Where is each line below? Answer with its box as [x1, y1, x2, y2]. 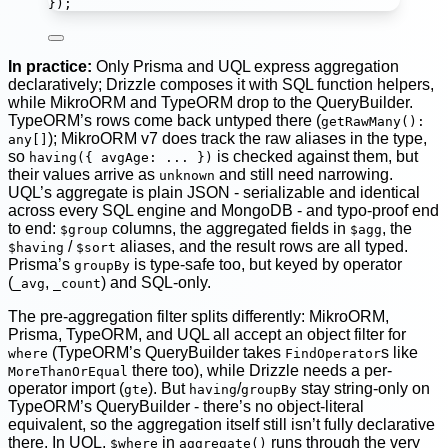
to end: [8, 220, 60, 238]
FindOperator [285, 346, 381, 362]
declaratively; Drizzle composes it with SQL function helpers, [8, 76, 434, 94]
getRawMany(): [321, 114, 425, 130]
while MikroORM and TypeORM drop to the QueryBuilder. [8, 94, 413, 112]
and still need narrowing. [215, 166, 393, 184]
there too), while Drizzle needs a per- [128, 362, 392, 380]
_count [53, 276, 101, 292]
